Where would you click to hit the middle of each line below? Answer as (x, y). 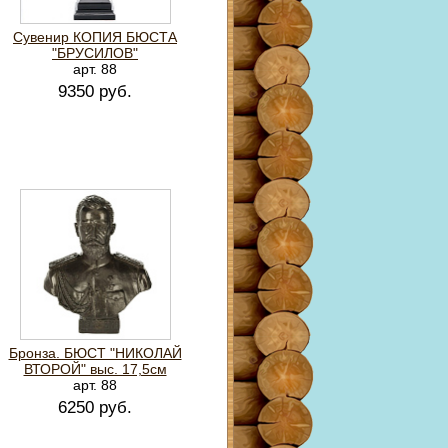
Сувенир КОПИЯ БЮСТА (95, 37)
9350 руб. (95, 91)
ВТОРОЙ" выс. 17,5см (95, 369)
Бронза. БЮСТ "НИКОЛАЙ (95, 353)
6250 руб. (95, 407)
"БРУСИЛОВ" (95, 53)
